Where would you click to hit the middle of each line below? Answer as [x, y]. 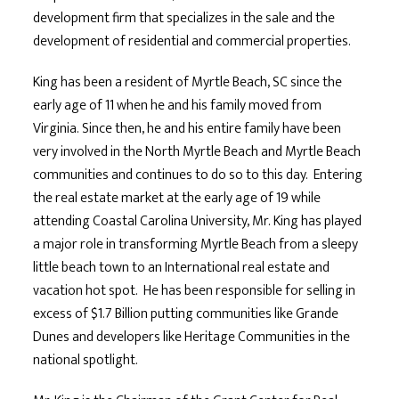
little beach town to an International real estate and [182, 267]
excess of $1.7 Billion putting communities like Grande [186, 313]
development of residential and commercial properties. [192, 41]
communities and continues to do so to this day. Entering [198, 175]
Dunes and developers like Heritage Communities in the [192, 337]
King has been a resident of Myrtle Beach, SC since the [188, 82]
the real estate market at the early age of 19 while [177, 198]
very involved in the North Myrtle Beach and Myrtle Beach [197, 151]
